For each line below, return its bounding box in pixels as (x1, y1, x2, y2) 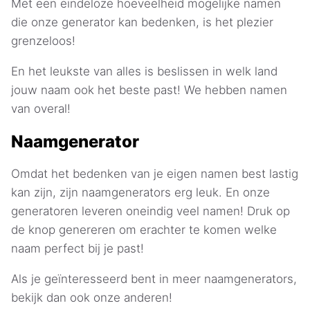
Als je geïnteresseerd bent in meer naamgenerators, (11, 272, 297, 286)
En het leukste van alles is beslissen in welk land (11, 64, 277, 78)
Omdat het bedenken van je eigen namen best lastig (11, 167, 298, 181)
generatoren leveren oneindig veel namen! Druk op (11, 204, 290, 219)
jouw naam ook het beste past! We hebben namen (11, 82, 287, 97)
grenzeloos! (11, 33, 75, 48)
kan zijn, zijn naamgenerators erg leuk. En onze (11, 185, 270, 200)
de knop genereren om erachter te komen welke (11, 223, 277, 237)
